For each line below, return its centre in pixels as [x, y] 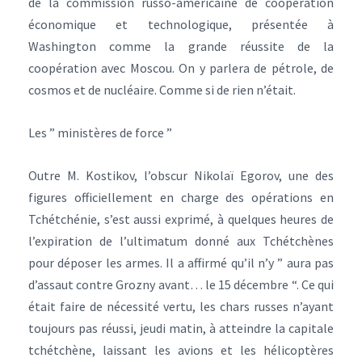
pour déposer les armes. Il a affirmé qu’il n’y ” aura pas [181, 263]
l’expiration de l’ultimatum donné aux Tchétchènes [181, 241]
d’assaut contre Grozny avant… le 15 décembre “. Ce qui [181, 284]
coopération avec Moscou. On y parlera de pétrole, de [181, 68]
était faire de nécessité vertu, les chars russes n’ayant [181, 306]
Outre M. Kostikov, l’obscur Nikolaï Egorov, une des [181, 175]
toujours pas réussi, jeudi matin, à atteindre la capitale [181, 328]
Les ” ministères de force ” [100, 133]
